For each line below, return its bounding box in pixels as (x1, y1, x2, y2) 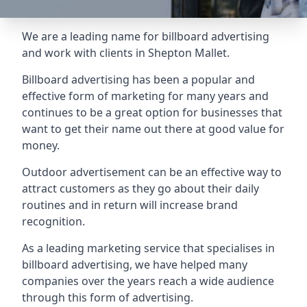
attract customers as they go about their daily (22, 181, 259, 196)
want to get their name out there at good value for (22, 121, 284, 136)
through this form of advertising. (22, 290, 193, 305)
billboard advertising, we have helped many (22, 257, 247, 272)
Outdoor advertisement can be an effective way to (22, 164, 282, 180)
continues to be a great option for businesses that (22, 105, 282, 120)
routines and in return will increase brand (22, 197, 238, 212)
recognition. (22, 214, 85, 229)
